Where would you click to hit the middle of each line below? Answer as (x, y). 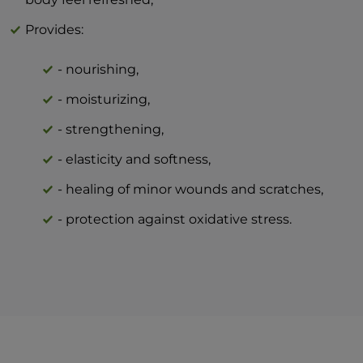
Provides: (56, 29)
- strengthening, (111, 129)
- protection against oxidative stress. (175, 219)
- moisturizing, (104, 99)
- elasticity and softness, (135, 159)
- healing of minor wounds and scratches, (191, 189)
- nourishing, (98, 69)
